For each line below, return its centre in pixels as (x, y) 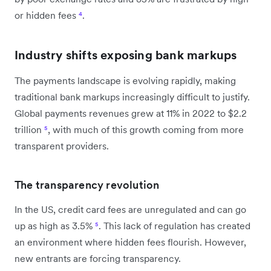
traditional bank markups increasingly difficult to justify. (132, 96)
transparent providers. (62, 145)
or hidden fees (47, 15)
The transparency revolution (87, 184)
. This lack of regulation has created (175, 225)
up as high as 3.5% (55, 225)
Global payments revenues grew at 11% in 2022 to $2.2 (131, 113)
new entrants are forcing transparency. (98, 258)
